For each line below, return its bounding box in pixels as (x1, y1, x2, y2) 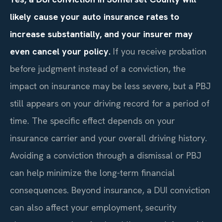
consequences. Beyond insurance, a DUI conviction (10, 184, 210, 196)
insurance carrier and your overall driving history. (10, 132, 207, 144)
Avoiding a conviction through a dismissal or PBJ (10, 150, 201, 162)
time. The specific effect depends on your (10, 115, 175, 127)
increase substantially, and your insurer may (10, 28, 193, 40)
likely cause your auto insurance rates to (10, 11, 179, 23)
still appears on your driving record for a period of (10, 98, 210, 110)
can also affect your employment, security (10, 202, 176, 214)
